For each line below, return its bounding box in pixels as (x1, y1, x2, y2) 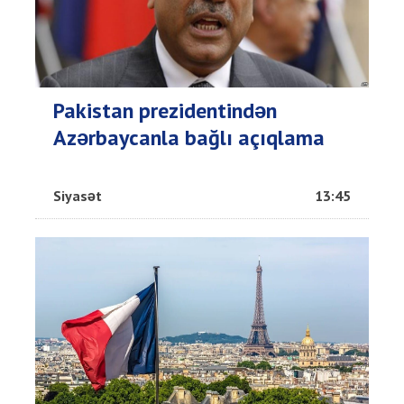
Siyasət (53, 186, 102, 205)
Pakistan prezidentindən (53, 96, 277, 124)
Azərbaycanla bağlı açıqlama (53, 123, 325, 151)
